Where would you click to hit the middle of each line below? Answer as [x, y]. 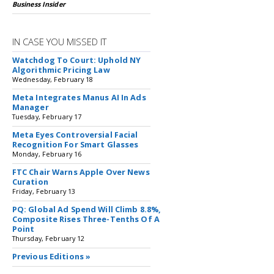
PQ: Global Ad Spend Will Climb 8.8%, [87, 209]
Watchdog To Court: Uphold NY [76, 60]
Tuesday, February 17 [47, 117]
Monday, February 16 [47, 154]
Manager [30, 107]
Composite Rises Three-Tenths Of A [86, 219]
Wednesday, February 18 [53, 79]
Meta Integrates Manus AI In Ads [79, 97]
